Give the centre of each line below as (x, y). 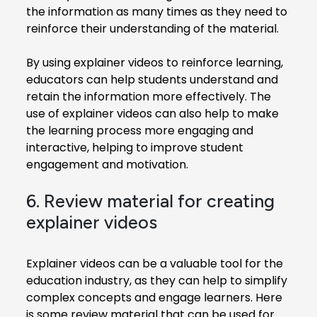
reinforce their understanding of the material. (152, 28)
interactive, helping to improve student (135, 147)
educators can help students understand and (152, 79)
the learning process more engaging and (140, 130)
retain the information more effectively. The (149, 96)
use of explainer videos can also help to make (152, 113)
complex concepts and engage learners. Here (154, 297)
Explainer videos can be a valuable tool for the (155, 263)
